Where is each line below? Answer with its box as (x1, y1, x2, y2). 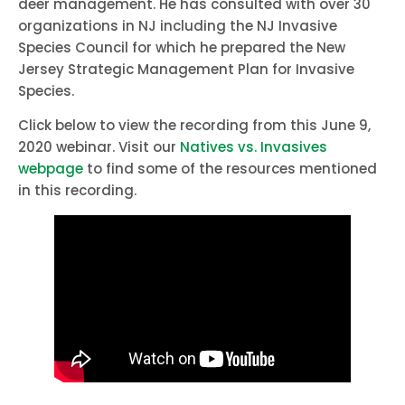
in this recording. (18, 181, 137, 201)
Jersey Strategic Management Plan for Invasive (18, 59, 354, 79)
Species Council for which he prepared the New (18, 37, 345, 57)
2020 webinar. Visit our (18, 137, 180, 157)
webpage (18, 159, 83, 179)
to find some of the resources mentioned (83, 159, 377, 179)
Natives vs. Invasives (180, 137, 327, 157)
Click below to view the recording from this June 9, (18, 116, 371, 136)
